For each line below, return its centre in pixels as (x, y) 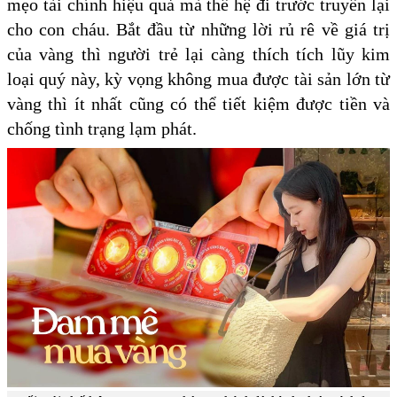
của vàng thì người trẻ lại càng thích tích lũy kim (198, 54)
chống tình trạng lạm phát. (104, 129)
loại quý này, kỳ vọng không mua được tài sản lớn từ (198, 79)
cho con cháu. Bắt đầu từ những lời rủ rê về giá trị (198, 30)
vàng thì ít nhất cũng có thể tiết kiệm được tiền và (198, 104)
